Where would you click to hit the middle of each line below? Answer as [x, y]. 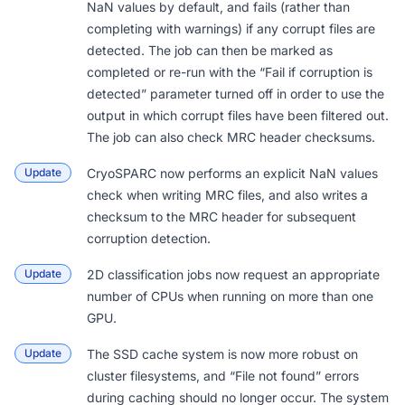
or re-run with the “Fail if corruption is [261, 72]
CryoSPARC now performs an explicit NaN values [232, 173]
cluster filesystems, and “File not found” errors [223, 376]
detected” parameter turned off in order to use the [235, 94]
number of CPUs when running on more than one [230, 296]
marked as [301, 50]
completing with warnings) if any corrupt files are [231, 28]
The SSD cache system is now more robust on [222, 354]
